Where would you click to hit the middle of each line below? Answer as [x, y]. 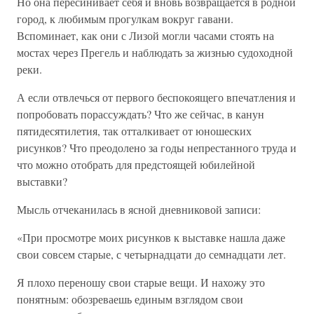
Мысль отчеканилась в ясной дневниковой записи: [139, 209]
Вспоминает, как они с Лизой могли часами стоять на [145, 35]
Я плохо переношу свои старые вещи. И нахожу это [141, 282]
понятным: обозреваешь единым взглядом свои [130, 299]
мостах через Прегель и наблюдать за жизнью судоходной [155, 52]
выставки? [42, 181]
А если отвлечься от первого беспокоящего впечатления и [156, 97]
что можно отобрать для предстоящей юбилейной [136, 164]
